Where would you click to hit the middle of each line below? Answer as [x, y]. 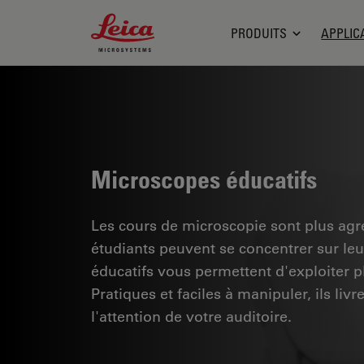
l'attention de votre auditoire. [191, 316]
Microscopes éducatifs [204, 179]
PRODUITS [259, 33]
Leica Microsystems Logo [168, 22]
